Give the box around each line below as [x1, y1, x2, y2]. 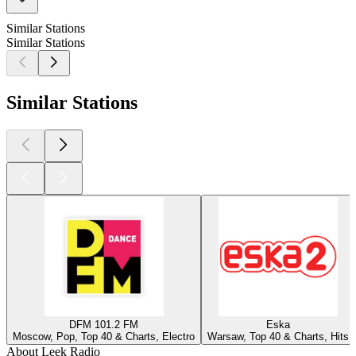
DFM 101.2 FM [69, 318, 138, 331]
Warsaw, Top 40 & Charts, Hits [207, 330, 349, 342]
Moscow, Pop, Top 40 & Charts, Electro [13, 330, 195, 342]
